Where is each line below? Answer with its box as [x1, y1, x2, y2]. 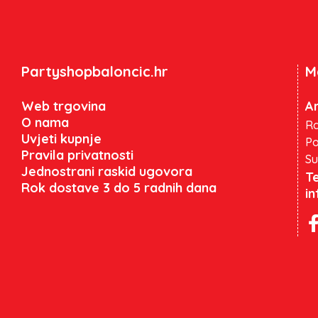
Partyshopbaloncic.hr [21, 62, 168, 80]
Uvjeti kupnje [21, 130, 102, 147]
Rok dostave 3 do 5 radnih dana [21, 179, 216, 196]
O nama [21, 114, 69, 131]
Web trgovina [21, 97, 106, 114]
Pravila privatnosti [21, 146, 133, 163]
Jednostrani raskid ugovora [21, 163, 192, 180]
